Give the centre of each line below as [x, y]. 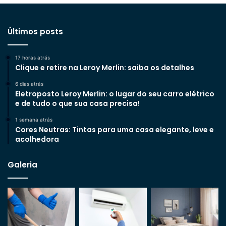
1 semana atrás [34, 119]
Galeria [22, 164]
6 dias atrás [29, 83]
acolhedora [37, 139]
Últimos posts [35, 31]
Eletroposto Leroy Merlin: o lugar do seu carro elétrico [115, 94]
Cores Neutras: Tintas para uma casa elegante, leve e [115, 129]
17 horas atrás [33, 57]
